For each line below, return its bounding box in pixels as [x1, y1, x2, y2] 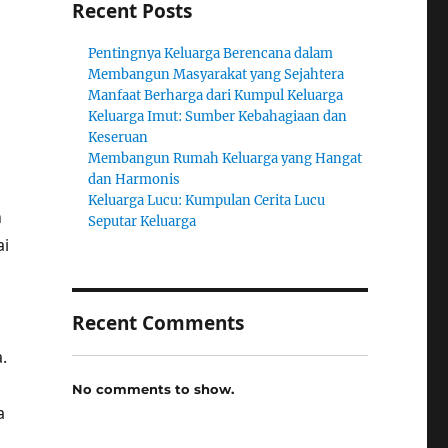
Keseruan [88, 129, 149, 146]
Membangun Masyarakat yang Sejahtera [88, 66, 345, 83]
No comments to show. [71, 380, 234, 397]
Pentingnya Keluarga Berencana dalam [88, 45, 334, 62]
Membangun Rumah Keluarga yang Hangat [88, 150, 363, 167]
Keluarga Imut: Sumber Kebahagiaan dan [88, 108, 348, 125]
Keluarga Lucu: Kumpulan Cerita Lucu [88, 192, 326, 209]
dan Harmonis [88, 171, 181, 188]
